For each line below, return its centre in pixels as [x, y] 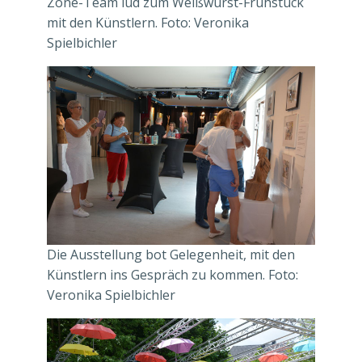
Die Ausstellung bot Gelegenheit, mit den [171, 255]
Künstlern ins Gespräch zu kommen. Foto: [173, 275]
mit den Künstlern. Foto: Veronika [148, 22]
